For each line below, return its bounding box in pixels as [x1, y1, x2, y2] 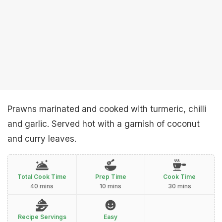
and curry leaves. [7, 134, 76, 144]
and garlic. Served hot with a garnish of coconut [7, 119, 200, 129]
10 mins [100, 182, 122, 190]
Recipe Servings [17, 213, 66, 221]
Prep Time [95, 173, 126, 180]
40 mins [30, 182, 54, 190]
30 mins [167, 182, 191, 190]
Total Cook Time [17, 173, 67, 180]
